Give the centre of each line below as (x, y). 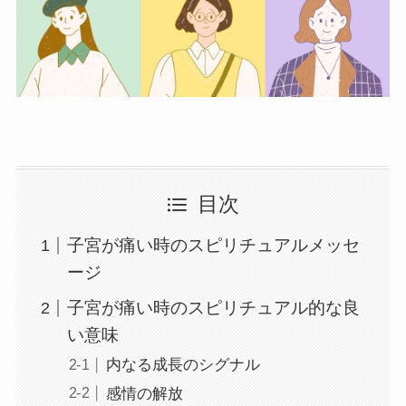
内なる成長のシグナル (183, 365)
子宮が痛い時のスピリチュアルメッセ (214, 245)
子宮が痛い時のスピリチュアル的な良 (214, 308)
